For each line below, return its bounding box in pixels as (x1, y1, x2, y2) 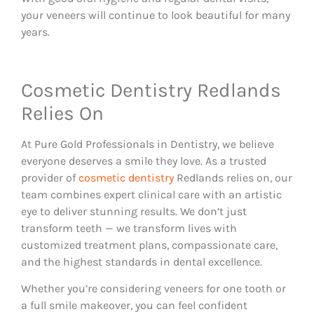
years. (21, 25, 50, 39)
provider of (21, 171, 78, 185)
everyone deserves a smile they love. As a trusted (21, 154, 266, 168)
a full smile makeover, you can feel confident (21, 299, 247, 313)
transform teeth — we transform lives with (21, 221, 237, 235)
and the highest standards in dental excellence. (21, 255, 262, 269)
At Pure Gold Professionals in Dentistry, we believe (21, 137, 274, 151)
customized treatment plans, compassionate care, (21, 238, 278, 252)
